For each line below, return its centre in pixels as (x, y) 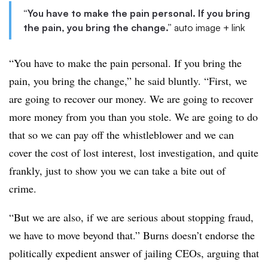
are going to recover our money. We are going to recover (131, 99)
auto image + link (209, 28)
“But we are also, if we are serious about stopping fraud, (131, 217)
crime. (25, 189)
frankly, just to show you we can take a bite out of (117, 171)
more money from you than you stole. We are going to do (133, 117)
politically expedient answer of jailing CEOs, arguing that (134, 253)
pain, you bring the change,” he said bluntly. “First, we (128, 81)
